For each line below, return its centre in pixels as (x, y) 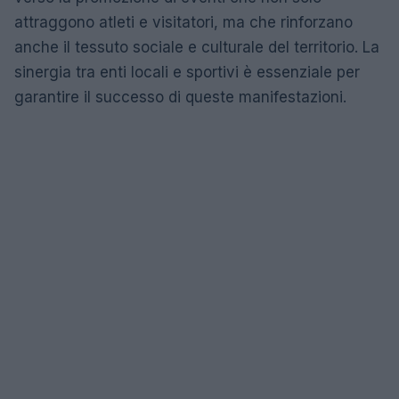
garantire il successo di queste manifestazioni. (180, 97)
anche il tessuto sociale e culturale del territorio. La (197, 47)
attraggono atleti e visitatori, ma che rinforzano (183, 22)
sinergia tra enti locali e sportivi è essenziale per (187, 72)
